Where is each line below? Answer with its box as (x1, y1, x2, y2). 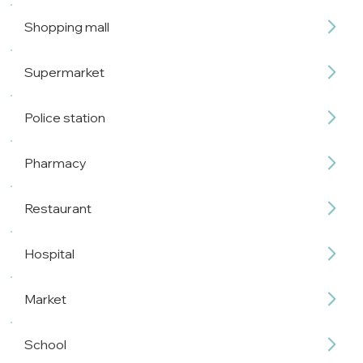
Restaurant (23, 199, 92, 216)
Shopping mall (23, 18, 109, 35)
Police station (23, 109, 105, 126)
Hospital (23, 245, 75, 262)
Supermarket (23, 63, 105, 80)
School (23, 335, 66, 352)
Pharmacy (23, 154, 87, 171)
